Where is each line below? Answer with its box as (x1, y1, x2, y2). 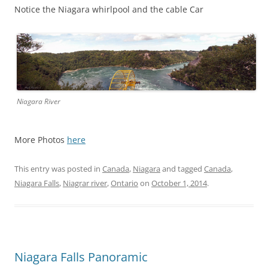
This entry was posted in (14, 163, 102, 174)
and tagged (160, 163, 204, 174)
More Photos (14, 133, 67, 145)
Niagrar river (63, 177, 107, 188)
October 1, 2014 (151, 177, 207, 188)
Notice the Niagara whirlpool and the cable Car (14, 4, 203, 15)
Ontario (111, 177, 138, 188)
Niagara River (17, 96, 60, 106)
